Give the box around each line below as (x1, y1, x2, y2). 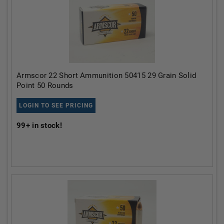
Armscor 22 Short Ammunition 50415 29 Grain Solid (16, 70, 196, 80)
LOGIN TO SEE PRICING (19, 101, 93, 109)
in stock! (29, 120, 62, 130)
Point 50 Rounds (16, 80, 73, 90)
